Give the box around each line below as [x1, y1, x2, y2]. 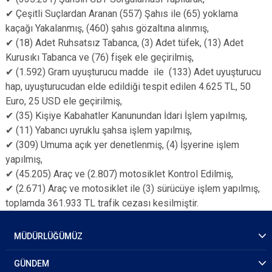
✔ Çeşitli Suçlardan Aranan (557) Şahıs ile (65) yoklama [5, 8, 238, 19]
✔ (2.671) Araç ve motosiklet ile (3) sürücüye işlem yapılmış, [5, 183, 260, 194]
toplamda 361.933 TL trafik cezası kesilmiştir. [5, 197, 199, 209]
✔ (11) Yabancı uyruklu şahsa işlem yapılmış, [5, 124, 192, 136]
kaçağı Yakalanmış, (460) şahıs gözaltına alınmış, [5, 22, 211, 34]
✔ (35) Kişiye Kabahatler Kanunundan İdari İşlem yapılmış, [5, 110, 247, 121]
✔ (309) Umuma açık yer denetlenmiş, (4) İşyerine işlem [5, 139, 239, 151]
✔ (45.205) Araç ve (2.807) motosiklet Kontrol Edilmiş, [5, 168, 236, 180]
